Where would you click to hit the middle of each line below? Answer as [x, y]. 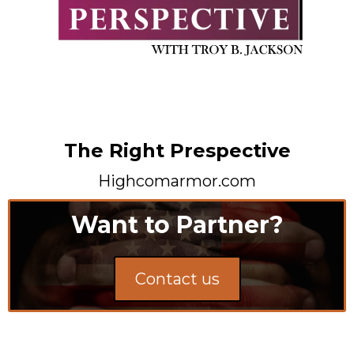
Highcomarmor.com [177, 181]
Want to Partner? [177, 224]
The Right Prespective [177, 150]
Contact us [177, 279]
